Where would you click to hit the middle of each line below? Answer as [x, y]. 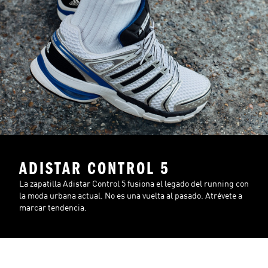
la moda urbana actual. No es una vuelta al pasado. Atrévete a [131, 196]
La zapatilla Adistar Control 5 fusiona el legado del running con [134, 184]
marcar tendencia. [53, 208]
